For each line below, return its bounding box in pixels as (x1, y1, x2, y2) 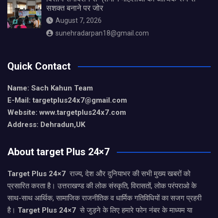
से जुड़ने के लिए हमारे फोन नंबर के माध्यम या (78, 205, 192, 215)
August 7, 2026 (55, 16, 102, 24)
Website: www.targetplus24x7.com (7, 108, 126, 117)
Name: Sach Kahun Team (7, 83, 93, 92)
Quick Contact (7, 60, 71, 72)
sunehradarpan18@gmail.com (55, 29, 149, 37)
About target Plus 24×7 (7, 145, 109, 158)
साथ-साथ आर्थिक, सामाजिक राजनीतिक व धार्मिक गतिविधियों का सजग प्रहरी (7, 193, 201, 202)
